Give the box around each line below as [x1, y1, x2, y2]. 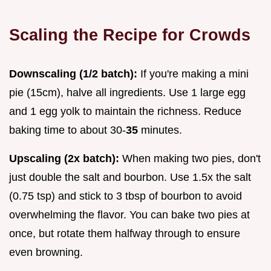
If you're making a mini [137, 68, 249, 80]
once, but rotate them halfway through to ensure [9, 227, 240, 240]
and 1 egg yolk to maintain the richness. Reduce [9, 105, 241, 118]
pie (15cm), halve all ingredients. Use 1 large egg [9, 87, 246, 99]
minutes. [138, 124, 182, 137]
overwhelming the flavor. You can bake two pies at [9, 209, 250, 221]
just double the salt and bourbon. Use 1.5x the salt [9, 171, 251, 184]
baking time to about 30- [9, 124, 126, 137]
